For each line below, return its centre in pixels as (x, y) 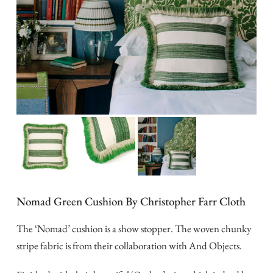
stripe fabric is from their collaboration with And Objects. (129, 245)
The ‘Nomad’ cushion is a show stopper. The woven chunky (133, 228)
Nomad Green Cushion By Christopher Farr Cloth (131, 201)
